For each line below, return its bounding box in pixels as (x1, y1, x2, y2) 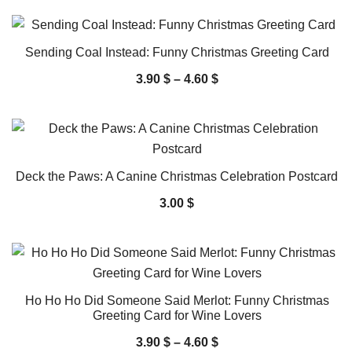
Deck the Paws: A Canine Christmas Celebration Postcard (16, 169, 338, 183)
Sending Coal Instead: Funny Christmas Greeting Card (24, 45, 329, 59)
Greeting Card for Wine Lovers (92, 308, 262, 322)
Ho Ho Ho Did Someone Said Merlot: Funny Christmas (24, 293, 329, 307)
